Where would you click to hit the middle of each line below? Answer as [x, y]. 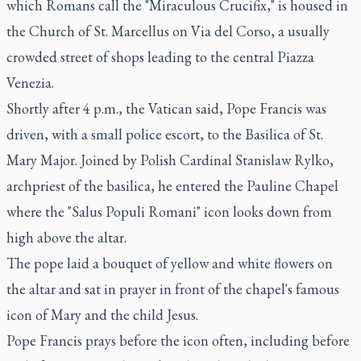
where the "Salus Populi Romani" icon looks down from [169, 212]
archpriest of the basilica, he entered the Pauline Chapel [172, 186]
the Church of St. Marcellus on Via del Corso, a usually [168, 31]
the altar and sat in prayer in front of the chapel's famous [173, 289]
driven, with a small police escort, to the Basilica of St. [165, 134]
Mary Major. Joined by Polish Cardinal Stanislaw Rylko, [170, 160]
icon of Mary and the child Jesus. [102, 315]
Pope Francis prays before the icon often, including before [178, 340]
